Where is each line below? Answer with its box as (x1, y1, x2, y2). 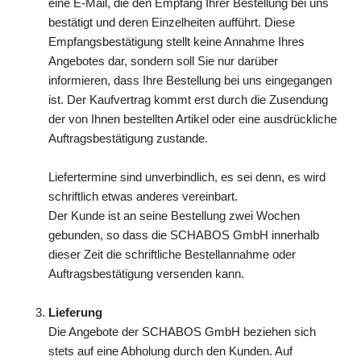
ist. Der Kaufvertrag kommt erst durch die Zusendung (48, 93, 328, 106)
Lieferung (48, 305, 102, 319)
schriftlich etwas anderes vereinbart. (48, 189, 238, 203)
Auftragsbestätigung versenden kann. (48, 267, 244, 280)
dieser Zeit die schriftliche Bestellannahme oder (48, 247, 296, 261)
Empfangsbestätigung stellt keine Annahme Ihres (48, 35, 305, 48)
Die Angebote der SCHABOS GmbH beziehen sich (48, 325, 316, 338)
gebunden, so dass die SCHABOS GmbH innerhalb (48, 228, 319, 242)
